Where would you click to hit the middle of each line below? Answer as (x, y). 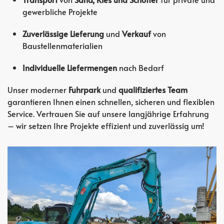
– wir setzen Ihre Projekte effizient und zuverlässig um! (106, 125)
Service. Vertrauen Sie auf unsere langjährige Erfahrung (108, 113)
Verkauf (136, 33)
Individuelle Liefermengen (70, 67)
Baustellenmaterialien (62, 45)
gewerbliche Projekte (60, 11)
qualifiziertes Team (153, 89)
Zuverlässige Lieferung (63, 33)
